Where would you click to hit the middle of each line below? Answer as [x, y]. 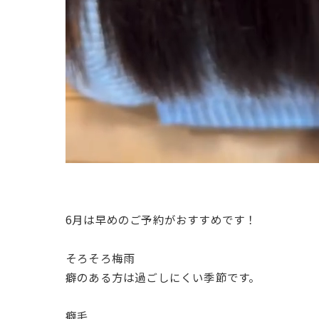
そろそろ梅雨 [100, 258]
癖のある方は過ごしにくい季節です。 [163, 277]
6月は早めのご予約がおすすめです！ [161, 219]
